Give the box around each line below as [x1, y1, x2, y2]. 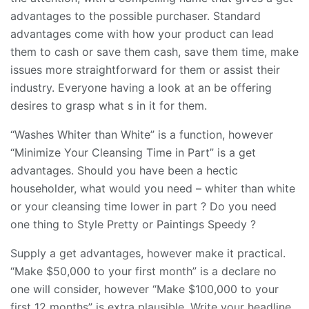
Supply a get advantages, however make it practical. [10, 246, 286, 260]
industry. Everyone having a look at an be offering [10, 80, 272, 94]
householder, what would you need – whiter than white [10, 181, 295, 195]
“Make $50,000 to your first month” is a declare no [10, 263, 277, 278]
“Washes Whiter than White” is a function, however [10, 127, 273, 141]
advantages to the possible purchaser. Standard [10, 8, 261, 23]
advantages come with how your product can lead [10, 26, 274, 41]
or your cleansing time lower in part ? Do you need [10, 199, 277, 213]
